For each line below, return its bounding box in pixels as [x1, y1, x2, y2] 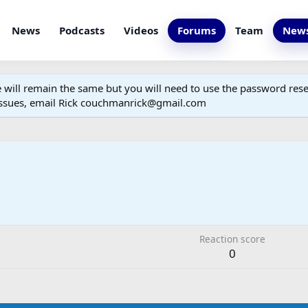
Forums [177, 23, 217, 37]
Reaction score [199, 232, 265, 246]
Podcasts [59, 23, 105, 37]
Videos [124, 23, 159, 37]
